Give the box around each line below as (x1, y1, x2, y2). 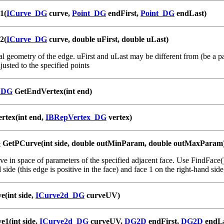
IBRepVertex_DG (45, 112, 106, 121)
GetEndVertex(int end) (12, 86, 92, 95)
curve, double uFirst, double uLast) (47, 34, 168, 43)
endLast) (174, 8, 206, 17)
